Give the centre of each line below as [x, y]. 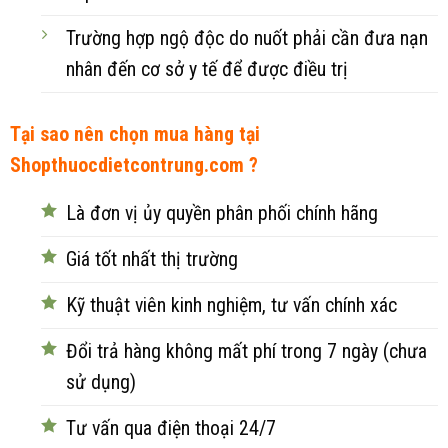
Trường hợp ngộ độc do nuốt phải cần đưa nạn [246, 39]
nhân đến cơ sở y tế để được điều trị [206, 70]
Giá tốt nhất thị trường [151, 259]
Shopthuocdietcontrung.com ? [134, 165]
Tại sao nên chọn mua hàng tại [135, 134]
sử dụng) [100, 382]
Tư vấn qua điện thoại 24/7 [170, 428]
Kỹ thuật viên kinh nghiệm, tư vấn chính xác [231, 305]
